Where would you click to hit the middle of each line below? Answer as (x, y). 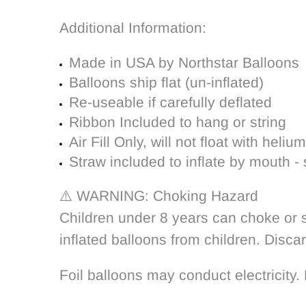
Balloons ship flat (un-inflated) (166, 82)
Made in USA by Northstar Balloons (184, 62)
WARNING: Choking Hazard (167, 196)
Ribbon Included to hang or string (178, 122)
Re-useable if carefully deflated (170, 102)
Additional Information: (133, 28)
